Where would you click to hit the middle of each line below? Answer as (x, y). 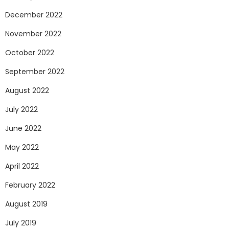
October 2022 (30, 53)
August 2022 (27, 91)
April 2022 (22, 166)
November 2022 (33, 34)
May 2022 (22, 147)
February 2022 (30, 185)
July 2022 (21, 110)
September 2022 (35, 72)
